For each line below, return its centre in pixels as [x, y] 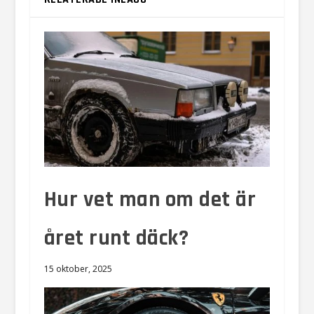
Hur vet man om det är [150, 200]
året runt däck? [116, 239]
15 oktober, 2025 [78, 269]
